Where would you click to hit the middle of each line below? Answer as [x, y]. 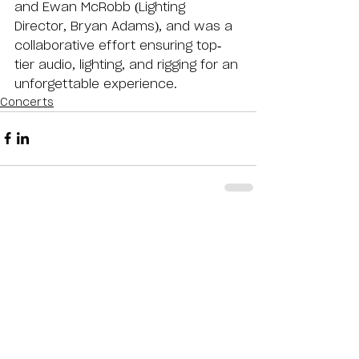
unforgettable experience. [96, 84]
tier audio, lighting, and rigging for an [128, 65]
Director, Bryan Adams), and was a [125, 26]
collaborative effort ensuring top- [118, 45]
